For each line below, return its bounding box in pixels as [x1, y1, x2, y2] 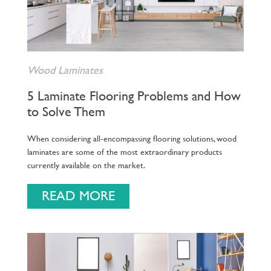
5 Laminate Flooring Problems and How [27, 86, 241, 105]
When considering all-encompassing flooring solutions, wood [27, 131, 237, 145]
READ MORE [41, 186, 115, 206]
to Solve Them [27, 102, 105, 121]
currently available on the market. [27, 158, 145, 171]
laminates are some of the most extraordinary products [27, 145, 222, 158]
